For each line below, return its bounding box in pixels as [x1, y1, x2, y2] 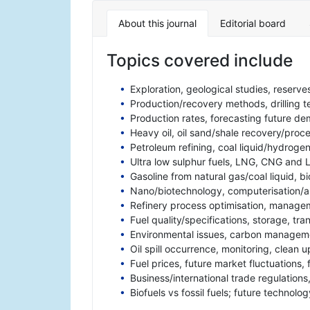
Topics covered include [107, 50, 293, 71]
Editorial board [220, 17, 286, 30]
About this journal [118, 17, 197, 30]
